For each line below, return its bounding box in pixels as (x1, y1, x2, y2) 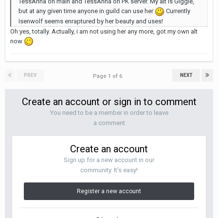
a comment (93, 119, 125, 127)
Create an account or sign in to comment (21, 96, 197, 108)
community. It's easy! (80, 166, 138, 174)
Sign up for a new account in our (64, 156, 154, 163)
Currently (164, 7, 190, 15)
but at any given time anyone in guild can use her (18, 7, 155, 15)
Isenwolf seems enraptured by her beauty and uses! (18, 17, 163, 25)
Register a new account (77, 188, 141, 195)
